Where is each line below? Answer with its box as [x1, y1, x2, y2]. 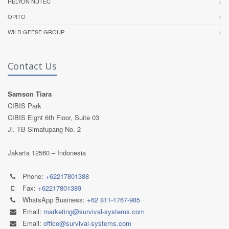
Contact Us [8, 60, 57, 72]
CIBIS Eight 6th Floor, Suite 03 [8, 112, 99, 122]
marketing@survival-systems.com [43, 207, 145, 216]
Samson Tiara [8, 89, 52, 99]
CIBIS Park [8, 101, 41, 110]
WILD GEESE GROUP [8, 28, 64, 36]
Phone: [20, 171, 45, 181]
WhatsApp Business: [20, 195, 87, 204]
